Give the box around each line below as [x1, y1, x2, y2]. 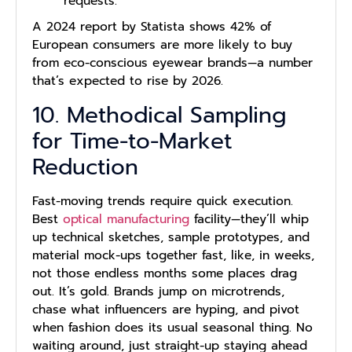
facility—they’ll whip [189, 209, 309, 229]
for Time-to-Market [32, 123, 232, 158]
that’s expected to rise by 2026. [32, 71, 223, 91]
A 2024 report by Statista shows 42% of [32, 17, 271, 37]
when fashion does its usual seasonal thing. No [32, 317, 313, 337]
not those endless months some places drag [32, 263, 297, 283]
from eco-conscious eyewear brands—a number [32, 53, 313, 73]
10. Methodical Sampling [32, 97, 286, 132]
